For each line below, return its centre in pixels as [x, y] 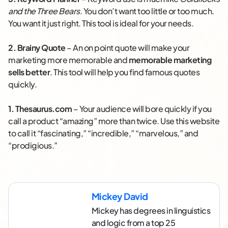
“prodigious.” [33, 146]
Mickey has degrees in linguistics [151, 211]
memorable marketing [170, 60]
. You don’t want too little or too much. [147, 11]
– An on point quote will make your [127, 48]
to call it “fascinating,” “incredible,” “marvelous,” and [103, 133]
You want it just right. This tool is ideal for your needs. [101, 23]
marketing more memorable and [68, 60]
